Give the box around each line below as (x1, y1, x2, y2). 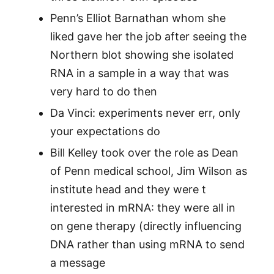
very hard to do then (50, 85, 157, 98)
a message (50, 256, 105, 270)
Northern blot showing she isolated (50, 48, 234, 62)
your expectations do (50, 125, 160, 138)
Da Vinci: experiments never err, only (50, 106, 240, 120)
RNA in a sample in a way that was (50, 67, 229, 80)
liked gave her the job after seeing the (50, 30, 246, 43)
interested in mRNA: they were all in (50, 201, 235, 215)
